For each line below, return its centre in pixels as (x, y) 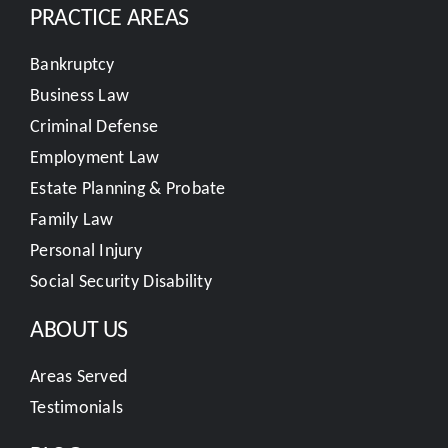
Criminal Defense (94, 126)
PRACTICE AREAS (109, 17)
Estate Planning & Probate (127, 188)
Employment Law (94, 157)
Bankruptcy (72, 64)
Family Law (71, 219)
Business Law (79, 95)
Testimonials (76, 407)
